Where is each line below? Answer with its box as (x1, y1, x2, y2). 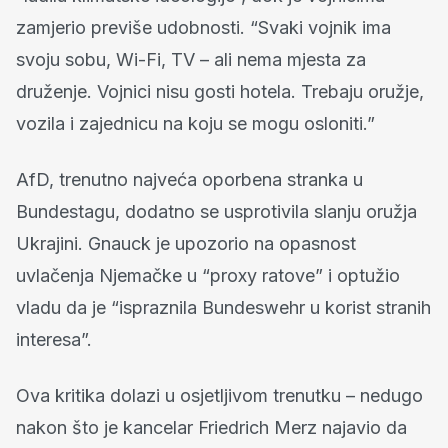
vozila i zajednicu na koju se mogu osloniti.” (16, 113, 375, 135)
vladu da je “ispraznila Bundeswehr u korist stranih (16, 297, 431, 319)
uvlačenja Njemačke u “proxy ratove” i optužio (16, 265, 400, 287)
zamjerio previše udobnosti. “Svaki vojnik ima (16, 17, 391, 39)
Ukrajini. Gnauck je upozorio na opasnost (16, 233, 356, 255)
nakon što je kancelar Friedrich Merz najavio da (16, 417, 407, 439)
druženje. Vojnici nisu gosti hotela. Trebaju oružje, (16, 81, 424, 103)
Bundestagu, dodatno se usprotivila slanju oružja (16, 201, 417, 223)
